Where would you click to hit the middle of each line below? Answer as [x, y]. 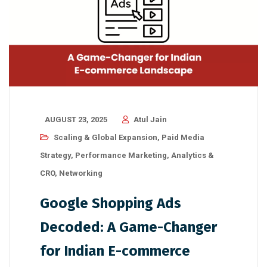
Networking [81, 173]
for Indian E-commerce [115, 251]
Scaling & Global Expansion [105, 138]
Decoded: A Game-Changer [128, 227]
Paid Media [183, 138]
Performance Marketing [121, 156]
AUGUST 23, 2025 [76, 120]
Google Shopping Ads [111, 204]
